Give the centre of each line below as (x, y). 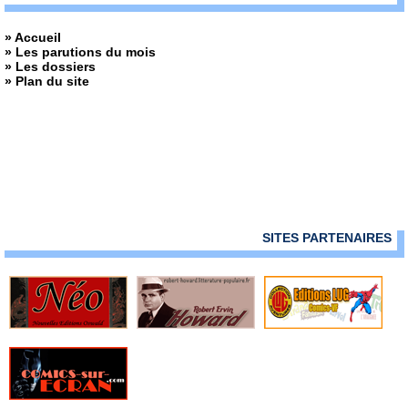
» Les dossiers (50, 66)
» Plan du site (47, 81)
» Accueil (33, 37)
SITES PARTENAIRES (327, 238)
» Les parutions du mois (80, 52)
